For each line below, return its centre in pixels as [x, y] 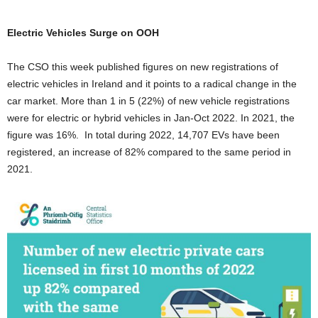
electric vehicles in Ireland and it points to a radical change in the [152, 84]
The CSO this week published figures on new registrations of [143, 67]
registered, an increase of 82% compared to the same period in [149, 152]
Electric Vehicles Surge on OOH [83, 33]
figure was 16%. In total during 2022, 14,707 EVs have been [143, 135]
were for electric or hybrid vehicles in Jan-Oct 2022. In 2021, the [151, 118]
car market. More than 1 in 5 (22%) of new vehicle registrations [148, 101]
